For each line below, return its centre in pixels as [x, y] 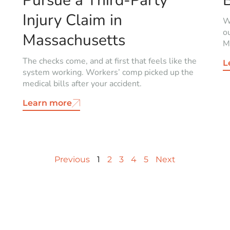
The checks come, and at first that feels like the [110, 61]
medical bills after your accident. [82, 83]
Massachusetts [74, 40]
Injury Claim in [72, 20]
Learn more [47, 103]
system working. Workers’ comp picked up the [108, 72]
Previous [72, 159]
